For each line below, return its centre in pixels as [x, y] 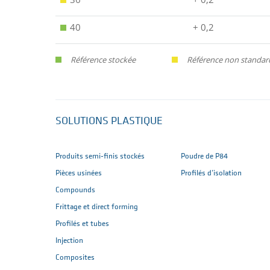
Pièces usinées [79, 174]
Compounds [75, 190]
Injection [69, 241]
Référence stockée [103, 60]
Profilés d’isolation [211, 174]
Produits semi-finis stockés [100, 157]
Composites [75, 258]
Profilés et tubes [82, 224]
